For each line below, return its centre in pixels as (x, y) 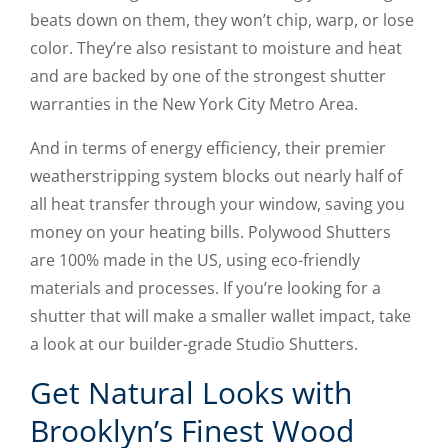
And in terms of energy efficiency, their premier (208, 148)
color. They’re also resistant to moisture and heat (216, 48)
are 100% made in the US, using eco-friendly (195, 260)
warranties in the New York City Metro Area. (194, 104)
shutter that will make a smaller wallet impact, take (220, 316)
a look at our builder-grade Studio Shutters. (194, 344)
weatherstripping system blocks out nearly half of (216, 176)
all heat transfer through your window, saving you (217, 204)
